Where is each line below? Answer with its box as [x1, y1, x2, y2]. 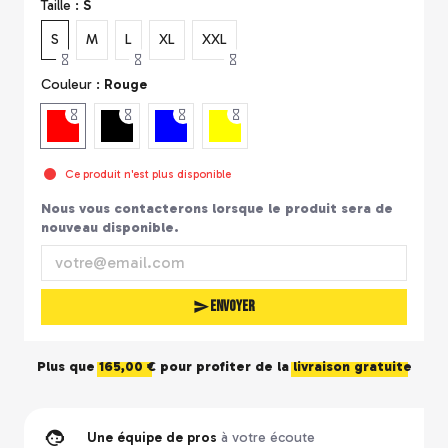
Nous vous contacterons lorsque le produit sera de [40, 199, 393, 217]
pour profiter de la [155, 358, 293, 376]
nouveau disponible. [40, 218, 179, 236]
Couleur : [40, 75, 104, 93]
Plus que [36, 358, 99, 376]
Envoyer [210, 296, 255, 316]
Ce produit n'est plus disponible [64, 166, 231, 181]
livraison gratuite [292, 358, 412, 376]
